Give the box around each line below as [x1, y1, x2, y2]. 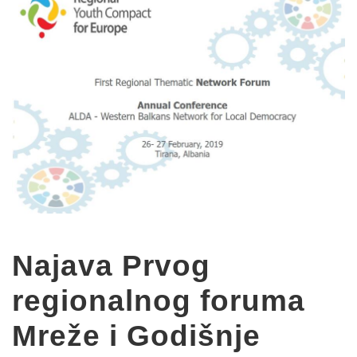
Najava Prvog [12, 249, 210, 283]
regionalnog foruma [12, 284, 305, 318]
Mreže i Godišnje [12, 320, 261, 353]
